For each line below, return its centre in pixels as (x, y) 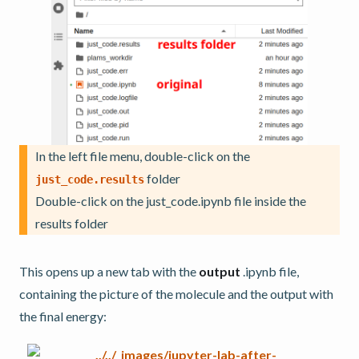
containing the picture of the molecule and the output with (176, 293)
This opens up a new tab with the (109, 271)
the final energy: (63, 316)
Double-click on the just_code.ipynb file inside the (171, 200)
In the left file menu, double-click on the (143, 155)
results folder (72, 223)
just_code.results (90, 179)
